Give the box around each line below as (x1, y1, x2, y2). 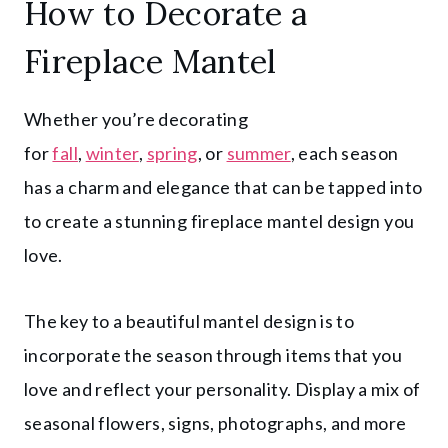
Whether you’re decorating (24, 107, 249, 130)
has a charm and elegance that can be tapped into (24, 175, 423, 198)
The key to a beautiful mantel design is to (24, 309, 355, 332)
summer (226, 141, 291, 164)
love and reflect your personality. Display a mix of (24, 377, 421, 400)
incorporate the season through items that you (24, 343, 403, 366)
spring (146, 141, 198, 164)
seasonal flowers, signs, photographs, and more (24, 411, 407, 434)
